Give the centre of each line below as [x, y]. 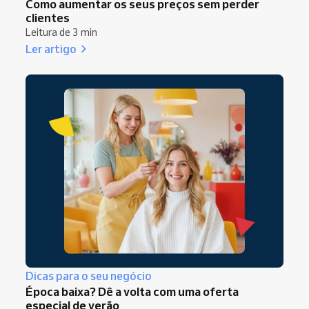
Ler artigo [51, 48]
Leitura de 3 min [61, 32]
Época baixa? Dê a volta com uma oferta [132, 292]
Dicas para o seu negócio [89, 276]
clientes [48, 17]
